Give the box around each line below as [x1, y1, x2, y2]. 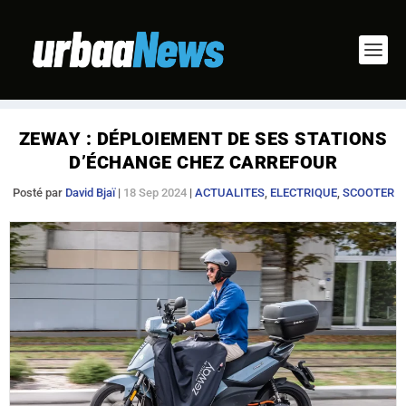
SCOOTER [342, 186, 394, 199]
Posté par [12, 186, 65, 199]
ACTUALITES [194, 186, 265, 199]
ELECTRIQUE [269, 186, 337, 199]
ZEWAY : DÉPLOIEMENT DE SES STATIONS [18, 128, 388, 150]
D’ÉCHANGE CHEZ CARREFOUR [69, 151, 337, 173]
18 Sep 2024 [122, 186, 187, 199]
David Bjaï [64, 186, 115, 199]
